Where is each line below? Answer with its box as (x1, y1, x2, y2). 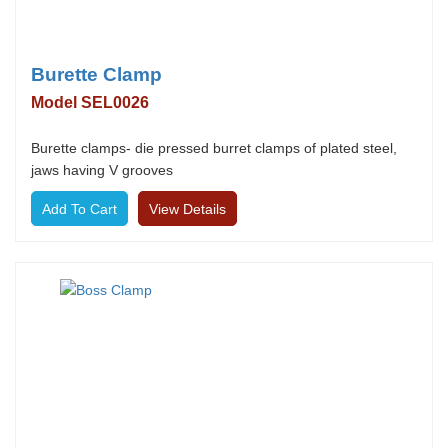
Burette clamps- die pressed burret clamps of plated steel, (31, 140, 397, 156)
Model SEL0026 (31, 94, 149, 111)
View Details (149, 201, 226, 217)
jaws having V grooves (31, 162, 173, 178)
